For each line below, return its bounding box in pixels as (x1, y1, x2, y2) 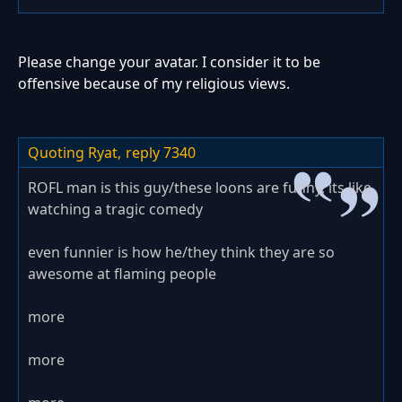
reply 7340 (126, 142, 196, 162)
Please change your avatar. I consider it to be (18, 51, 320, 72)
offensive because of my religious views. (18, 73, 290, 93)
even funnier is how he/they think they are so (28, 241, 335, 262)
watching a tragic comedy (28, 198, 203, 219)
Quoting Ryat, (28, 142, 121, 162)
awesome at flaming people (28, 263, 216, 284)
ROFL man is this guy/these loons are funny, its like (28, 177, 371, 197)
